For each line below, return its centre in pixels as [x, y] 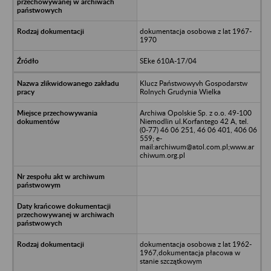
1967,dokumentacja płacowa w [190, 252]
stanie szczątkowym [171, 261]
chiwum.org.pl [162, 155]
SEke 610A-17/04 [168, 60]
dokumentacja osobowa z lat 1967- [195, 31]
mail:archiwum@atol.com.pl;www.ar [197, 146]
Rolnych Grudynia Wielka [180, 91]
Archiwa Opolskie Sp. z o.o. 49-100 [195, 113]
